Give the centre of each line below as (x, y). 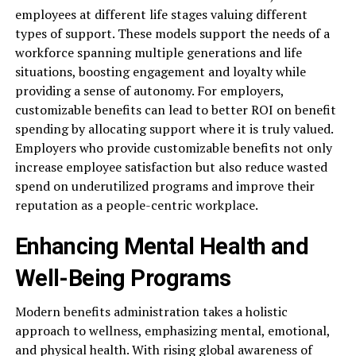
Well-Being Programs (123, 278)
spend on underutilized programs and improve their (164, 186)
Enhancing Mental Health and (162, 246)
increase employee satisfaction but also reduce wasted (171, 166)
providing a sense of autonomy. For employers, (149, 90)
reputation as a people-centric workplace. (136, 205)
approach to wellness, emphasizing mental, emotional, (172, 330)
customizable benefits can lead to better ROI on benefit (175, 109)
